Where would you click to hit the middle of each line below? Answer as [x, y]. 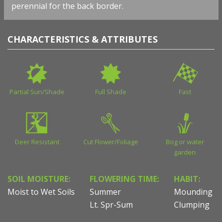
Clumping [192, 205]
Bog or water [185, 142]
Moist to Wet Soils [41, 192]
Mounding [193, 192]
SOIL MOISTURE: [39, 179]
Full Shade [111, 92]
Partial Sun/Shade [37, 92]
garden [185, 152]
